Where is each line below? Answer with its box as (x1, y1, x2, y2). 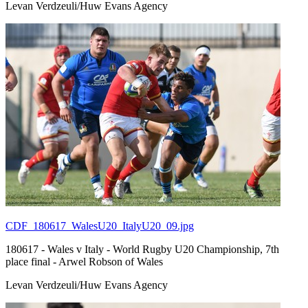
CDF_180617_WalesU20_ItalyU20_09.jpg (5, 219, 194, 232)
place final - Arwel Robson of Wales (5, 255, 163, 267)
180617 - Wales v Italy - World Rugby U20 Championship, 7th (5, 243, 279, 255)
